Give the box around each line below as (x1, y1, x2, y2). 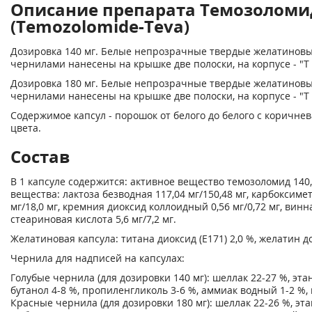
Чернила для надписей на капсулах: (10, 251, 185, 265)
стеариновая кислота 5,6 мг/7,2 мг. (10, 212, 176, 226)
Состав (10, 145, 70, 168)
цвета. (10, 121, 41, 134)
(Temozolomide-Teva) (10, 15, 189, 38)
